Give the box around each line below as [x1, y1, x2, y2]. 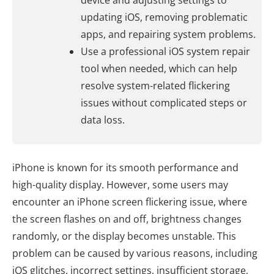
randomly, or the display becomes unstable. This [12, 229, 236, 243]
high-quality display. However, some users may [12, 178, 228, 191]
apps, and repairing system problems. [81, 28, 256, 41]
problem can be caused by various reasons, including [12, 246, 257, 260]
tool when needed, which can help [81, 62, 237, 75]
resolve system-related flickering [81, 79, 230, 92]
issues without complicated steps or [81, 96, 247, 109]
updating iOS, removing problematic [81, 10, 248, 24]
